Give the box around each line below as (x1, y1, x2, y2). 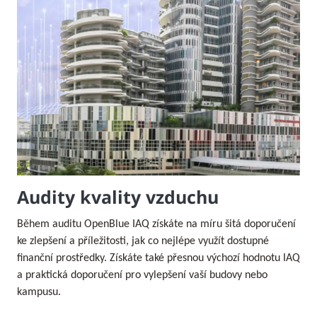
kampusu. (17, 287, 61, 299)
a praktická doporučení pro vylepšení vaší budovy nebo (17, 270, 267, 282)
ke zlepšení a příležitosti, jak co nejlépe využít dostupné (17, 236, 269, 248)
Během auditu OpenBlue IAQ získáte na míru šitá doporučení (17, 219, 296, 231)
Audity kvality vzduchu (17, 185, 219, 209)
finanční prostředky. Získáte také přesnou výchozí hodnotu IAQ (17, 253, 300, 265)
